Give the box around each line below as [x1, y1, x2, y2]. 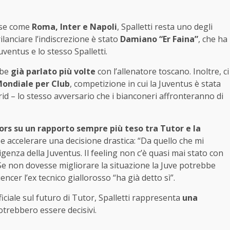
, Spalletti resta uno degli [117, 21, 213, 33]
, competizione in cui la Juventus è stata [70, 78, 221, 90]
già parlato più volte [11, 66, 95, 78]
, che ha [198, 33, 227, 45]
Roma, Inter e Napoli [32, 21, 117, 33]
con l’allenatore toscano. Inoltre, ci [95, 66, 229, 78]
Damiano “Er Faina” [120, 33, 198, 45]
